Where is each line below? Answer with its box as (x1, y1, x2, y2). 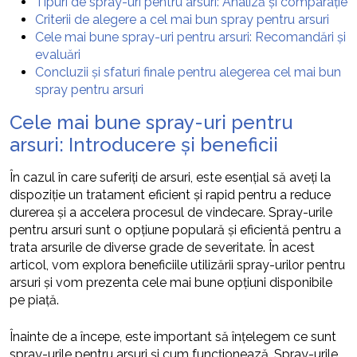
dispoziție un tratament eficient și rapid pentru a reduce (10, 187, 331, 203)
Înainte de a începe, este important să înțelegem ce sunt (10, 329, 336, 345)
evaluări (35, 47, 80, 63)
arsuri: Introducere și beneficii (10, 133, 278, 157)
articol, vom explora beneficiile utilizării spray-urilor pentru (10, 257, 345, 273)
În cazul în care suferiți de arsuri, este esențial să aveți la (10, 170, 331, 186)
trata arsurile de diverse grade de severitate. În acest (10, 240, 315, 256)
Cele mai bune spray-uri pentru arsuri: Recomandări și (35, 29, 346, 45)
